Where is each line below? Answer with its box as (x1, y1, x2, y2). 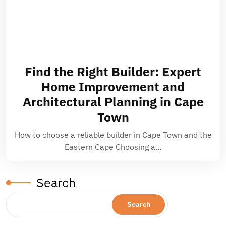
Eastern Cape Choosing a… (64, 142, 162, 152)
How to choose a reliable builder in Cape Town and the (14, 130, 212, 140)
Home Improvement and (41, 78, 185, 95)
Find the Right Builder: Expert (25, 63, 201, 80)
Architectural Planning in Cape (22, 93, 204, 110)
